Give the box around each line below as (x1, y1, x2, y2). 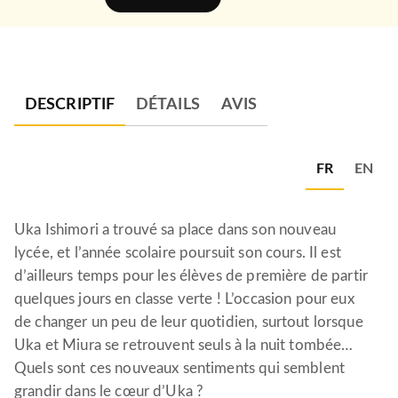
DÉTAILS (136, 97, 200, 113)
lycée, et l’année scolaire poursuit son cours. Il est (14, 245, 341, 260)
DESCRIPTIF (25, 97, 115, 113)
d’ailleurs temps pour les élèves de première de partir (14, 268, 369, 283)
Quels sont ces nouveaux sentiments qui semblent (14, 361, 346, 376)
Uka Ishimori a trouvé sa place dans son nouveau (14, 222, 337, 237)
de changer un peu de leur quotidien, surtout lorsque (14, 314, 363, 330)
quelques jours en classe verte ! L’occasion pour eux (14, 291, 354, 306)
